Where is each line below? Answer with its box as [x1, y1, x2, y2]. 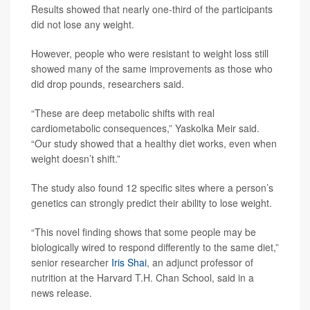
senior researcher [31, 255, 111, 269]
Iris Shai [111, 255, 147, 269]
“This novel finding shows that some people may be [31, 225, 256, 239]
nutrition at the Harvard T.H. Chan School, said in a [31, 271, 254, 284]
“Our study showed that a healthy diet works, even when [31, 136, 277, 150]
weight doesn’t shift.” [31, 152, 120, 165]
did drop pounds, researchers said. [31, 77, 184, 91]
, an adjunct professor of [147, 255, 253, 269]
